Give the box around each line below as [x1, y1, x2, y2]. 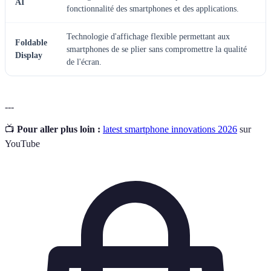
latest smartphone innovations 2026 [103, 123, 237, 134]
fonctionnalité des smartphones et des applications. [67, 4, 239, 13]
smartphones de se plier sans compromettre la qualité [67, 44, 247, 54]
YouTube [5, 138, 40, 149]
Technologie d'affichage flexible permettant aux [67, 31, 230, 41]
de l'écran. [67, 57, 102, 67]
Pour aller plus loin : [17, 123, 100, 134]
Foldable [15, 38, 47, 47]
